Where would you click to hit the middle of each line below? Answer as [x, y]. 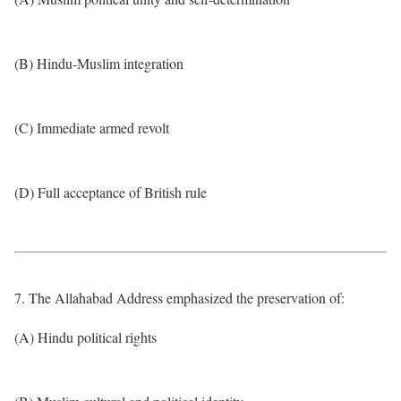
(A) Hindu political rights [85, 337]
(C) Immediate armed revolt [92, 128]
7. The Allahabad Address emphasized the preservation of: [179, 298]
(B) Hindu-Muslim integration [99, 63]
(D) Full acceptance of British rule [111, 192]
